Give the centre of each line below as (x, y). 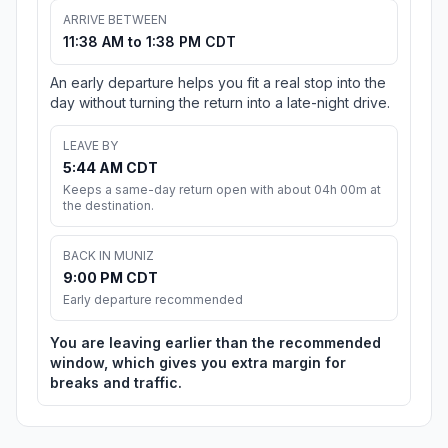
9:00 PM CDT (110, 278)
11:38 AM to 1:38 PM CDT (149, 42)
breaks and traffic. (116, 383)
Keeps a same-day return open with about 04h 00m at (222, 190)
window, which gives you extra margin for (198, 363)
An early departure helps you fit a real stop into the (218, 83)
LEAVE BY (90, 146)
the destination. (108, 206)
